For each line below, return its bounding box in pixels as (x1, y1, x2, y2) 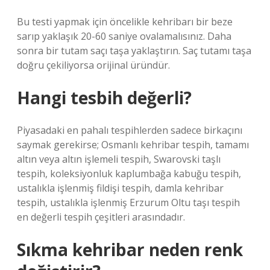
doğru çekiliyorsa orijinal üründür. (17, 58, 170, 72)
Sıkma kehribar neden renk (17, 238, 243, 261)
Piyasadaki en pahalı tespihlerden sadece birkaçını (17, 124, 242, 137)
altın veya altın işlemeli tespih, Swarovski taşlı (17, 152, 221, 166)
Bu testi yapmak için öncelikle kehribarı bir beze (17, 15, 233, 28)
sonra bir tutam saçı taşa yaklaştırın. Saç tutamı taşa (17, 44, 251, 57)
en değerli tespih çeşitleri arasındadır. (17, 210, 185, 224)
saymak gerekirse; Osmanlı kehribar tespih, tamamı (17, 138, 249, 151)
